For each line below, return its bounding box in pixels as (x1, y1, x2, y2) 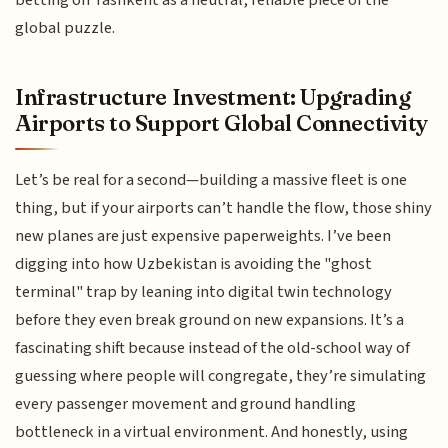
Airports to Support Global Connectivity (15, 109, 428, 138)
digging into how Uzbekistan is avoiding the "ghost (15, 251, 373, 276)
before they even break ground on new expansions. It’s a (15, 307, 405, 332)
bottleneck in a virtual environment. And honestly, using (15, 419, 409, 444)
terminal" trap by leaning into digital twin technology (15, 279, 393, 304)
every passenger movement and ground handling (15, 391, 357, 416)
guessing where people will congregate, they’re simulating (15, 363, 427, 388)
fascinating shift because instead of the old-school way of (15, 335, 411, 360)
